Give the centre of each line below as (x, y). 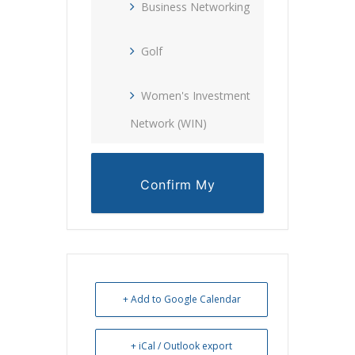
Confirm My (177, 184)
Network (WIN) (168, 123)
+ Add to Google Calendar (181, 299)
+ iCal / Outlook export (181, 345)
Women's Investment (196, 95)
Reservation (177, 222)
